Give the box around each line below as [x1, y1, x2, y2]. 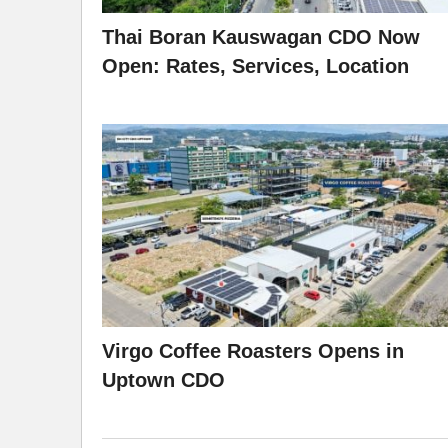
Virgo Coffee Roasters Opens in [102, 339, 404, 362]
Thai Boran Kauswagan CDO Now [102, 26, 420, 49]
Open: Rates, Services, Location [102, 55, 409, 78]
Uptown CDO [102, 368, 225, 391]
